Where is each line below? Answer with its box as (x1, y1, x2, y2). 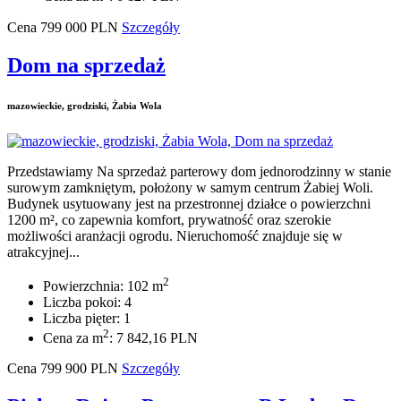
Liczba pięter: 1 (43, 310, 131, 326)
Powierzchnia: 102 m (43, 277, 163, 294)
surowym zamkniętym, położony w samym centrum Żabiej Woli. (7, 179, 373, 195)
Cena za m (43, 330, 103, 346)
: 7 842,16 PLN (109, 330, 198, 346)
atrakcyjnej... (7, 243, 80, 260)
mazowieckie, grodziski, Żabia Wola (7, 99, 162, 111)
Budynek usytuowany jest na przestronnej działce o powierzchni (7, 195, 371, 211)
